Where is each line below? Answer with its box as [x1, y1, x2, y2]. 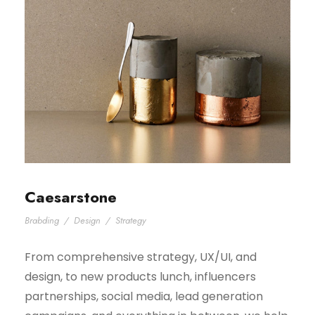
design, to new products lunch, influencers [25, 269, 256, 285]
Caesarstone [25, 186, 117, 209]
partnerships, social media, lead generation [25, 288, 263, 305]
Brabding [25, 214, 59, 228]
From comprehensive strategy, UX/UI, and [25, 249, 257, 266]
